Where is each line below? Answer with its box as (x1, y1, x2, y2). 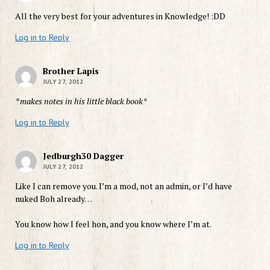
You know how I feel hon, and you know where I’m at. (14, 218, 212, 230)
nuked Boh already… (14, 192, 92, 204)
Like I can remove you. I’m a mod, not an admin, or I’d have (14, 180, 232, 192)
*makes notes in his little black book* (14, 95, 147, 107)
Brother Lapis (42, 64, 99, 77)
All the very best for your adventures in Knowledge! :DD (14, 10, 225, 22)
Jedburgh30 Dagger (42, 149, 124, 162)
